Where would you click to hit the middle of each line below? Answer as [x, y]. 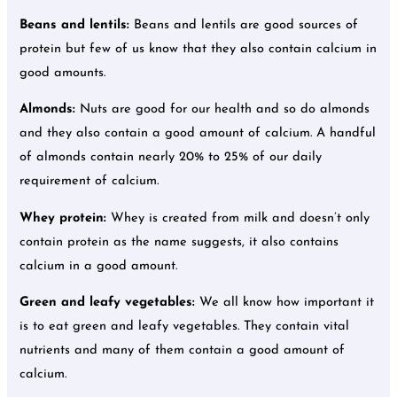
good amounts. [65, 73]
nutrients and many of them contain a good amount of [183, 351]
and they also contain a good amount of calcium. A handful [198, 134]
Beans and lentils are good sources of [246, 25]
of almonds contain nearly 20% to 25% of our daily [171, 158]
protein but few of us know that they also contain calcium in [198, 49]
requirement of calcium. [90, 182]
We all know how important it [287, 303]
